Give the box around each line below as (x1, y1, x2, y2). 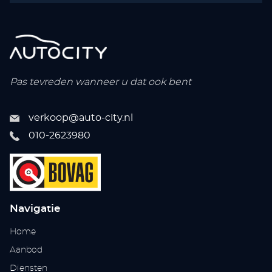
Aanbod (10, 246, 43, 255)
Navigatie (10, 203, 61, 214)
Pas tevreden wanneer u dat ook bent (10, 76, 192, 87)
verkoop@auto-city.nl (29, 112, 134, 123)
